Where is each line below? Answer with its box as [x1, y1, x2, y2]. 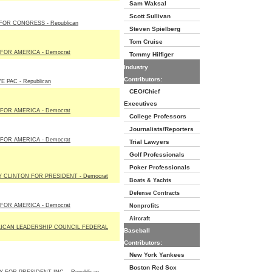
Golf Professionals [124, 151, 185, 158]
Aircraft [124, 216, 150, 222]
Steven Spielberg [124, 25, 180, 32]
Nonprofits [124, 203, 159, 209]
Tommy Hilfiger [124, 51, 174, 58]
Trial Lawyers [124, 138, 169, 145]
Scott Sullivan [124, 13, 171, 19]
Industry [124, 64, 148, 70]
